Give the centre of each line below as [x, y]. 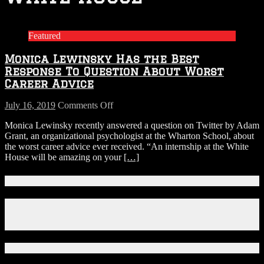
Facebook [46, 203]
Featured [44, 35]
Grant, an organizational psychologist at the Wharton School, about [129, 136]
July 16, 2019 [30, 105]
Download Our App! [56, 248]
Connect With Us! [51, 181]
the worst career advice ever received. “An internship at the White [127, 147]
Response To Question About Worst [114, 71]
